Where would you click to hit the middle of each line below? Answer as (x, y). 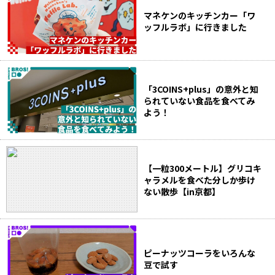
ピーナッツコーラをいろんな (199, 253)
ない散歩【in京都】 (182, 191)
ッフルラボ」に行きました (195, 27)
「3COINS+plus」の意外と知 (201, 89)
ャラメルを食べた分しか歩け (199, 180)
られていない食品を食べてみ (199, 100)
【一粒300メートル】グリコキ (203, 168)
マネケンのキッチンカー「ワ (199, 16)
